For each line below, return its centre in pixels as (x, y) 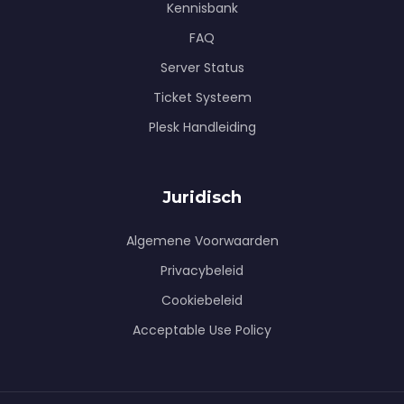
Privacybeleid (202, 271)
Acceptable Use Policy (202, 330)
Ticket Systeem (202, 97)
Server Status (202, 68)
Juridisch (202, 197)
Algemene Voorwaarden (202, 241)
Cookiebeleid (202, 300)
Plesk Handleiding (202, 127)
